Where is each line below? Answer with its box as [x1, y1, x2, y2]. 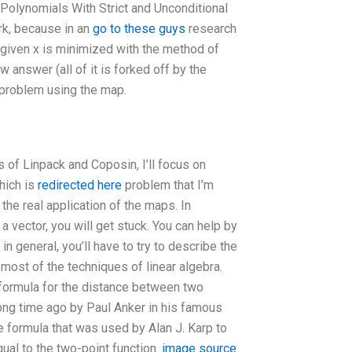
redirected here [38, 177, 122, 192]
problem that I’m [122, 177, 214, 192]
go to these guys [93, 21, 185, 36]
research [185, 21, 236, 36]
